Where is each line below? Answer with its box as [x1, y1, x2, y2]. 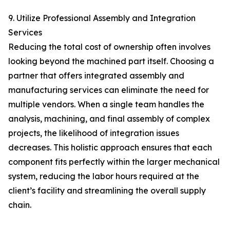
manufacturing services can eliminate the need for [8, 85, 209, 95]
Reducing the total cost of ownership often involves [8, 42, 210, 52]
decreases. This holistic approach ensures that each [8, 142, 212, 152]
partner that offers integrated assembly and [8, 70, 184, 81]
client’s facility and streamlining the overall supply [8, 185, 206, 196]
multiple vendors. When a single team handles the [8, 99, 204, 109]
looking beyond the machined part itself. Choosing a [8, 56, 214, 66]
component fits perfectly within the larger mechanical [8, 157, 220, 167]
